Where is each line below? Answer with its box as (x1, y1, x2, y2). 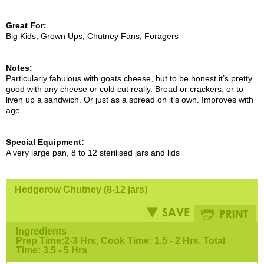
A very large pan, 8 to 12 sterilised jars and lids (6, 148, 180, 158)
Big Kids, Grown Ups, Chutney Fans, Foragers (6, 31, 179, 41)
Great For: (6, 21, 47, 31)
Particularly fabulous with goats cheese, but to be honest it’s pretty (6, 74, 252, 84)
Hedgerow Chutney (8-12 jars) (15, 184, 147, 195)
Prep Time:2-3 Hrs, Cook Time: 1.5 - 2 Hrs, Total (16, 236, 225, 246)
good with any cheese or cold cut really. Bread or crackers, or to (6, 84, 243, 94)
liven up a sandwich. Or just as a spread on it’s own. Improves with (6, 95, 253, 105)
